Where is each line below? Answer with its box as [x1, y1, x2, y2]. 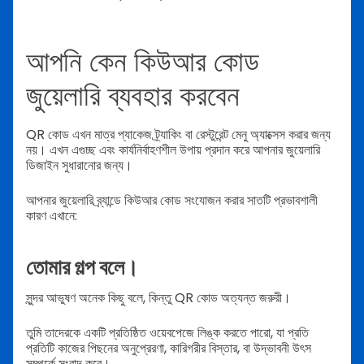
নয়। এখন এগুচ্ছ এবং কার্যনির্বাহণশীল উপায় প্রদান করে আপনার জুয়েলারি [26, 141, 320, 160]
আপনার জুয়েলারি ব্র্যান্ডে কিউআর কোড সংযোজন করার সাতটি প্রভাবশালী [26, 191, 318, 210]
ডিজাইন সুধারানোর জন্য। [26, 156, 132, 175]
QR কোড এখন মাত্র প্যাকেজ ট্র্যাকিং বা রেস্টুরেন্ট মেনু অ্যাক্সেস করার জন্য [26, 125, 331, 145]
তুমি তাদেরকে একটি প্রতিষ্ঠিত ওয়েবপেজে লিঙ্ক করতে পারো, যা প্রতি [26, 323, 309, 342]
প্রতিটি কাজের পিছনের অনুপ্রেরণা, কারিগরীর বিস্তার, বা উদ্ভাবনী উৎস [26, 338, 311, 357]
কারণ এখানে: [26, 206, 77, 226]
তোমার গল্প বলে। [26, 252, 139, 282]
